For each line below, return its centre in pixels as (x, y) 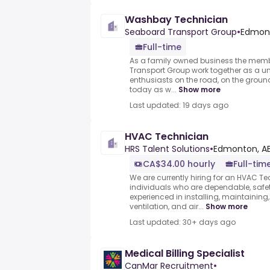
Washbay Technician (176, 20)
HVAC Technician (167, 137)
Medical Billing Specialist (185, 254)
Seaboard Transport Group (181, 32)
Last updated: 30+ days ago (183, 222)
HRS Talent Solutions (167, 149)
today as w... (153, 90)
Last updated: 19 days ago (179, 105)
